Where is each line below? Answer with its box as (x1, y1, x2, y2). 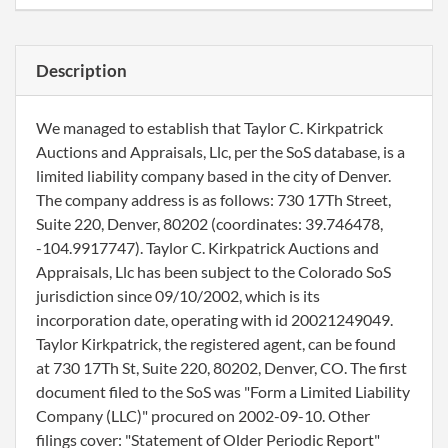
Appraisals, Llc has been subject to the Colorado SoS (36, 262, 391, 281)
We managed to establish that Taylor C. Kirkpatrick (36, 118, 383, 137)
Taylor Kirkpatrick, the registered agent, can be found (36, 334, 396, 353)
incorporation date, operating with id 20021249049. (36, 310, 393, 329)
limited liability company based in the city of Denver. (36, 166, 391, 185)
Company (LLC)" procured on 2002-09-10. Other (36, 406, 370, 425)
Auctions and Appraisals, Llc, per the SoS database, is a (36, 142, 405, 161)
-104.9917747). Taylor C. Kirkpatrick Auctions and (36, 238, 379, 257)
